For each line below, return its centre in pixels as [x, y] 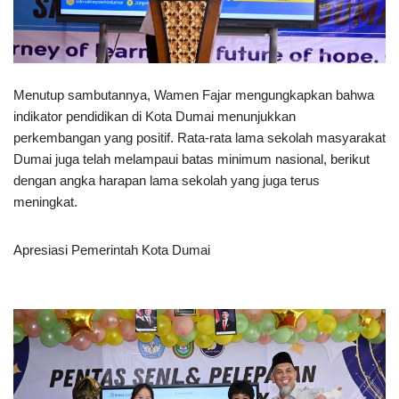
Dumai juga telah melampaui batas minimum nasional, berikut [191, 159]
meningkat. [45, 202]
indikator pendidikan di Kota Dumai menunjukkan [155, 117]
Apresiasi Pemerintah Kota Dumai [112, 250]
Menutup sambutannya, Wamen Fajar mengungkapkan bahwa [194, 95]
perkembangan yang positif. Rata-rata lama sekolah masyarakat [199, 138]
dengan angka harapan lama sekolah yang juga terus [167, 181]
